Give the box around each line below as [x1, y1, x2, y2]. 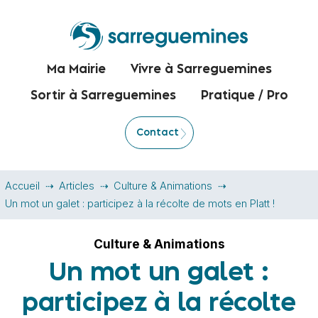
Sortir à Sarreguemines [30, 90, 176, 102]
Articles [59, 180, 94, 192]
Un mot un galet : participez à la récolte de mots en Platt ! [5, 197, 275, 210]
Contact [136, 128, 179, 138]
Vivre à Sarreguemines [130, 64, 272, 76]
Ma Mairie [46, 64, 106, 76]
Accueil [5, 180, 40, 192]
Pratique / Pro [200, 90, 288, 102]
